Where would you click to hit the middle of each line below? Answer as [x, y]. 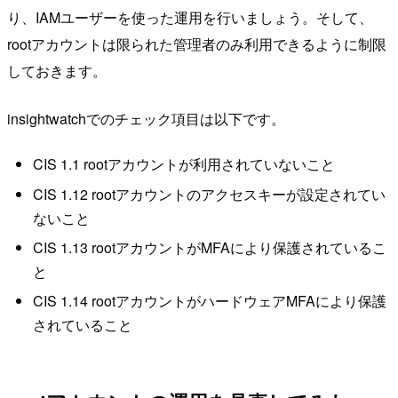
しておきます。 [57, 70]
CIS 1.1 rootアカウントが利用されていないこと [183, 164]
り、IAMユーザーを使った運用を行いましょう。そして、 [190, 17]
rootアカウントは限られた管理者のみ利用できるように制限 [197, 44]
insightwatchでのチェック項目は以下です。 [146, 118]
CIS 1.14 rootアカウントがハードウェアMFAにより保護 [209, 301]
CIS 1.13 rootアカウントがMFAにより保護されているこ [209, 247]
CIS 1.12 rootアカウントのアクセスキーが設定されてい [209, 194]
